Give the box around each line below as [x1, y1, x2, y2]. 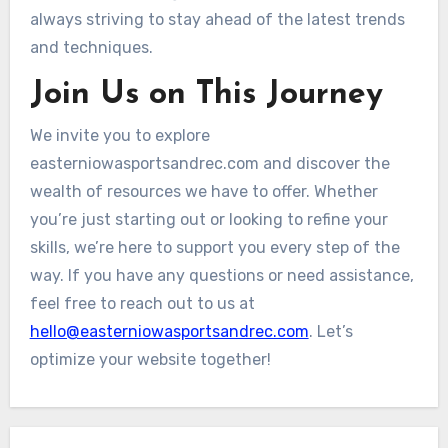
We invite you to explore [29, 126, 210, 146]
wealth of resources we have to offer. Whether [29, 182, 378, 202]
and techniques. [29, 38, 153, 58]
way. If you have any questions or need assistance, [29, 266, 414, 286]
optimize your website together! [29, 350, 271, 370]
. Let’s [308, 322, 353, 342]
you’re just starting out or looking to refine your [29, 210, 388, 230]
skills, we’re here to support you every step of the [29, 238, 400, 258]
